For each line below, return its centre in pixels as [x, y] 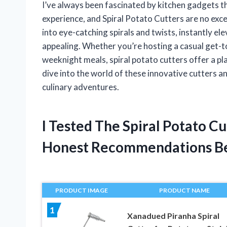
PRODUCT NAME [184, 190]
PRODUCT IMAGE [82, 190]
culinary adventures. [81, 87]
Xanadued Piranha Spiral [173, 215]
